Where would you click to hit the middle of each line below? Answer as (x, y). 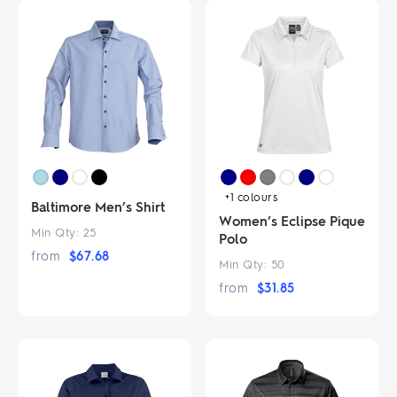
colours (257, 196)
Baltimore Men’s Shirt (98, 206)
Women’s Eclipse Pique (292, 220)
